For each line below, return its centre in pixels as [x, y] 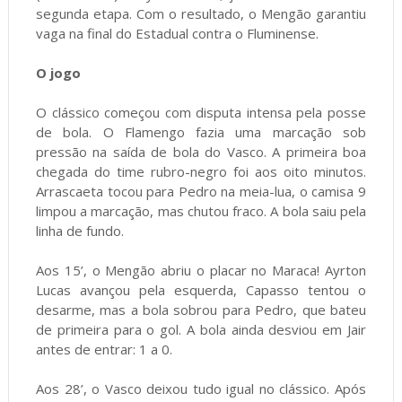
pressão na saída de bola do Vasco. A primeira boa [201, 152]
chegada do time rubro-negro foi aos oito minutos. [201, 172]
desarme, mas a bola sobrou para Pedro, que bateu [201, 310]
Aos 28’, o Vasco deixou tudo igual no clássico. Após [201, 389]
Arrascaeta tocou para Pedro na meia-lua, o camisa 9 [201, 192]
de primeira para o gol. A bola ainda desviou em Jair [201, 330]
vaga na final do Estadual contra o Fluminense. [177, 34]
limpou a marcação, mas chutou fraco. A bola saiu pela [201, 211]
